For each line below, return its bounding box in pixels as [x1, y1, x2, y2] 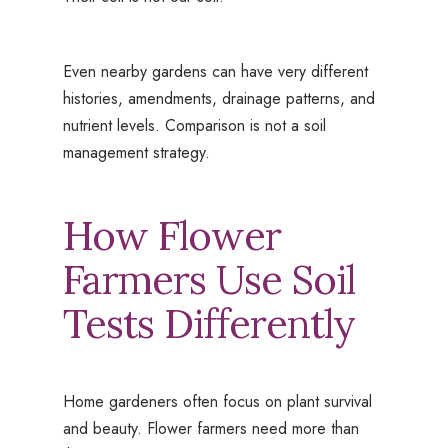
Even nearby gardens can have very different [62, 60, 368, 84]
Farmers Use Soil [62, 254, 355, 306]
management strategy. [62, 141, 210, 165]
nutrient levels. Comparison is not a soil [62, 114, 326, 138]
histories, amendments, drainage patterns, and [62, 87, 375, 111]
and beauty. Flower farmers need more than [62, 417, 359, 441]
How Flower [62, 210, 281, 262]
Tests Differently [62, 298, 355, 350]
